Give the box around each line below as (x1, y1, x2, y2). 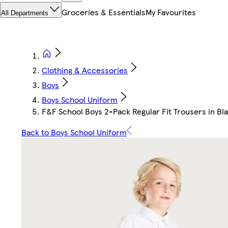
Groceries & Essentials (62, 6, 146, 18)
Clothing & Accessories (42, 64, 128, 76)
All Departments (1, 9, 48, 17)
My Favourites (146, 6, 196, 18)
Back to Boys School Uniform (21, 126, 127, 138)
